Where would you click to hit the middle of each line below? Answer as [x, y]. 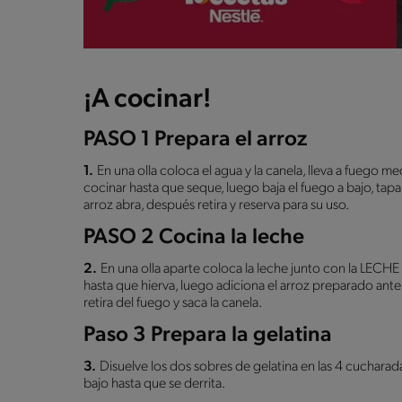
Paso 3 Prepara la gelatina [208, 335]
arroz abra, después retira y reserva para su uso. [216, 205]
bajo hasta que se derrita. [154, 384]
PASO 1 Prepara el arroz [195, 140]
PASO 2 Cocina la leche [194, 237]
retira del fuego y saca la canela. [173, 303]
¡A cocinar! [147, 100]
